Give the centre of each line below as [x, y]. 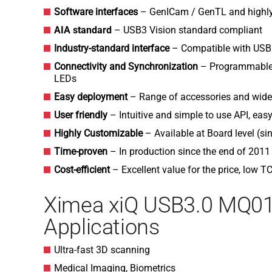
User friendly [82, 115]
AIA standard [84, 30]
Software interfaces [96, 12]
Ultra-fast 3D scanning [102, 250]
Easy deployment [91, 97]
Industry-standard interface [113, 48]
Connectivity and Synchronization [126, 66]
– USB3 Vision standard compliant [188, 30]
